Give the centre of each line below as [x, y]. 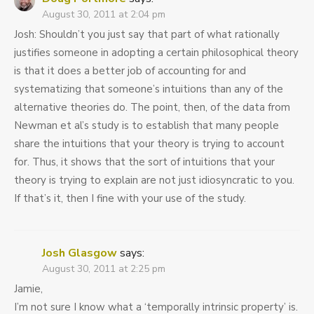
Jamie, [28, 289]
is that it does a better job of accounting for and [130, 71]
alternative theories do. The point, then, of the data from [152, 108]
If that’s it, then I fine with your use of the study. [130, 199]
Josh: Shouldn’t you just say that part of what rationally [147, 35]
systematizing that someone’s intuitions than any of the [149, 89]
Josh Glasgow [80, 253]
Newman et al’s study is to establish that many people [146, 126]
